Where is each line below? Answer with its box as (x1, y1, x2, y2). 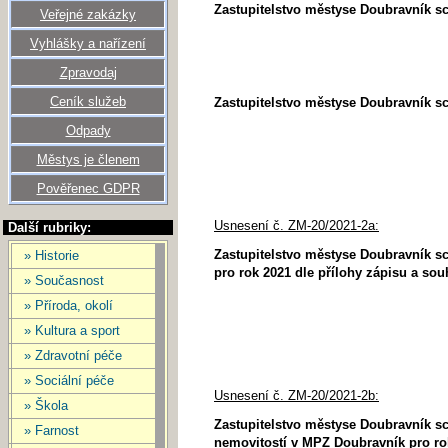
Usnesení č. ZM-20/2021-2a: (214, 218, 379, 233)
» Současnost (24, 273, 104, 288)
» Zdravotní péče (24, 348, 122, 363)
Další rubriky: (8, 220, 91, 235)
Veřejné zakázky (40, 7, 136, 22)
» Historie (24, 248, 79, 263)
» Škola (24, 398, 68, 413)
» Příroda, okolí (24, 298, 113, 313)
